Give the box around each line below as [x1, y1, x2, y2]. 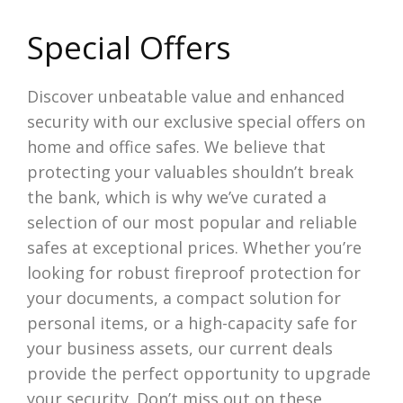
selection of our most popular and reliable [26, 211, 357, 233]
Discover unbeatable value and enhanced [26, 85, 345, 107]
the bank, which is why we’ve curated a [26, 186, 327, 208]
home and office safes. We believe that [26, 136, 326, 157]
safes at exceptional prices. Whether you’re [26, 237, 362, 258]
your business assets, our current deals [26, 337, 333, 359]
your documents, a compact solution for [26, 287, 341, 309]
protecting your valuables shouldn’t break [26, 161, 354, 183]
